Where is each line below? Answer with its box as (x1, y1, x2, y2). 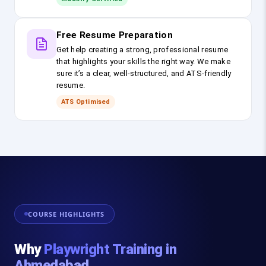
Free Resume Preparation (56, 30, 173, 41)
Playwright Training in (44, 240, 176, 258)
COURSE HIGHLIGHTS (28, 209, 104, 218)
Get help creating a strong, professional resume (56, 45, 229, 55)
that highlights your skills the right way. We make (56, 57, 231, 66)
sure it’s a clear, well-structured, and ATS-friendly (56, 69, 232, 78)
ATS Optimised (61, 98, 110, 106)
